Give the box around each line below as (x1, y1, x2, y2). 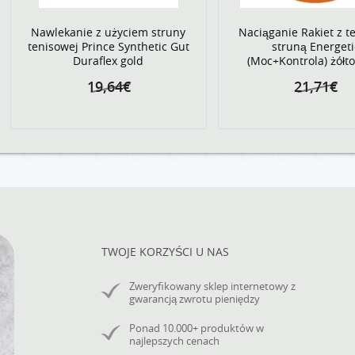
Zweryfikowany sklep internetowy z (129, 279, 296, 293)
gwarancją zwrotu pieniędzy (129, 292, 260, 306)
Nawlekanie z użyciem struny (31, 25, 186, 40)
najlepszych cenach (129, 334, 219, 348)
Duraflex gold (73, 53, 144, 68)
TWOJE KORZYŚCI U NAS (101, 244, 229, 259)
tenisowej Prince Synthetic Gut (27, 39, 189, 54)
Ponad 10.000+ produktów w (129, 321, 264, 335)
